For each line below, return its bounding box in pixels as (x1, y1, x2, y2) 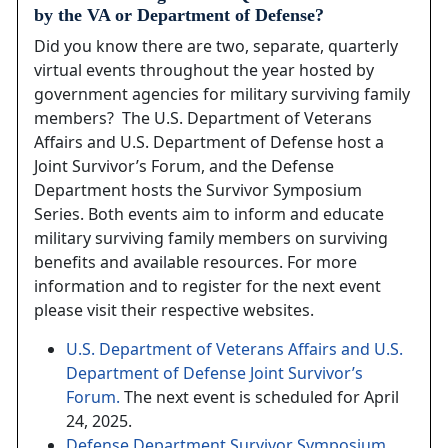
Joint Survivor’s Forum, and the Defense (34, 155, 334, 178)
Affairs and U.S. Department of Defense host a (34, 131, 384, 154)
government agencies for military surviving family (34, 83, 410, 106)
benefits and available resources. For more (34, 251, 357, 274)
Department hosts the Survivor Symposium (34, 179, 362, 202)
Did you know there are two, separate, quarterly (34, 35, 398, 58)
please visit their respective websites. (34, 299, 314, 322)
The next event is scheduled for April (120, 386, 399, 409)
